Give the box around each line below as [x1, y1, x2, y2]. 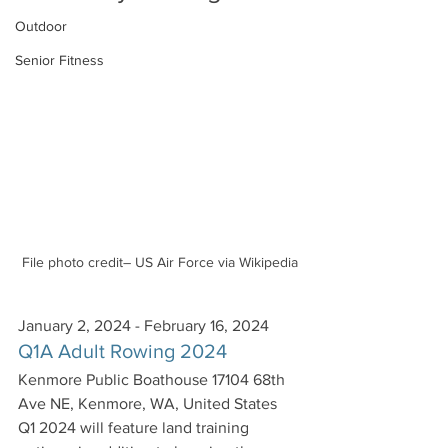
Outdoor [15, 18, 67, 34]
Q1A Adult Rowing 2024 [18, 339, 227, 362]
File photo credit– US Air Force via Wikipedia [22, 253, 298, 270]
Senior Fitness [15, 52, 104, 68]
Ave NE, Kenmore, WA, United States [18, 394, 277, 412]
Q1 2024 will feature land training [18, 418, 253, 436]
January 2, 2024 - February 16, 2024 [18, 316, 269, 334]
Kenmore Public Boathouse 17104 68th [18, 370, 289, 388]
